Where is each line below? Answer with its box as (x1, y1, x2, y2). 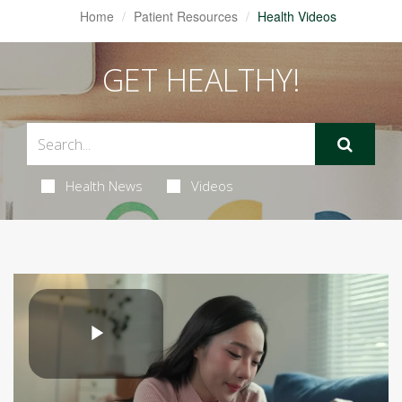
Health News (65, 177, 143, 195)
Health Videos (257, 7, 336, 25)
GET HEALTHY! (101, 59, 301, 100)
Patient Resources (133, 7, 238, 25)
